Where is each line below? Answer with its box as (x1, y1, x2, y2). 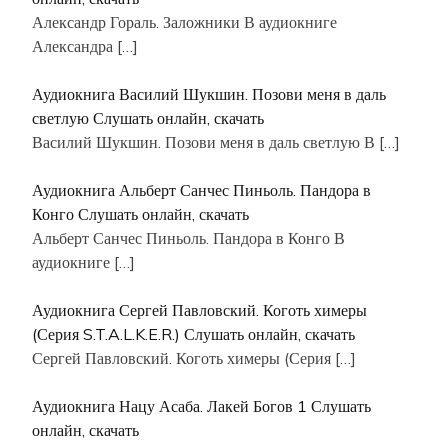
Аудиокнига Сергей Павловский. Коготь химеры (32, 299, 367, 320)
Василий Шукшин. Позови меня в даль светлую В (32, 131, 379, 152)
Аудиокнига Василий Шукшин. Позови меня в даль (32, 83, 386, 104)
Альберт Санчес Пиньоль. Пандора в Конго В (32, 227, 345, 248)
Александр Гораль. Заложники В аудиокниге (32, 11, 337, 32)
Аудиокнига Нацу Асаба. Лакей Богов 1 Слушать (32, 395, 371, 416)
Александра (32, 35, 117, 56)
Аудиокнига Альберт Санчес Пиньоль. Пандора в (32, 179, 371, 200)
